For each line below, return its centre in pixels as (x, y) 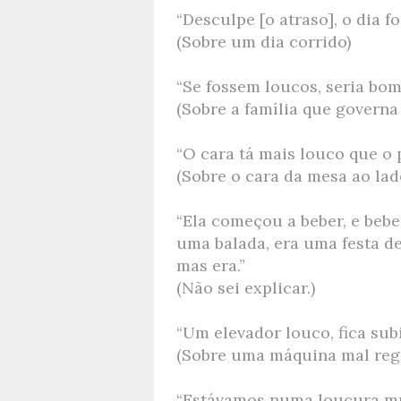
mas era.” (211, 265)
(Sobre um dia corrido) (264, 42)
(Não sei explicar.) (248, 288)
